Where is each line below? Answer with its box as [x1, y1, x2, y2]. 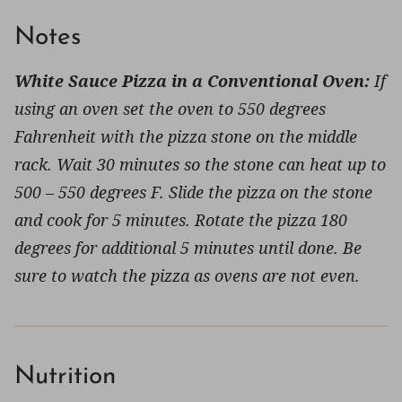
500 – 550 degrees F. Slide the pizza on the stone [14, 180, 372, 203]
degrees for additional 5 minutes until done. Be [14, 236, 362, 258]
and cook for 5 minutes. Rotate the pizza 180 [14, 208, 347, 231]
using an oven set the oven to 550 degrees [14, 97, 326, 119]
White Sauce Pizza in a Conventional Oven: [14, 69, 370, 92]
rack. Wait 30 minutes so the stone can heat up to [14, 153, 386, 175]
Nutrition [14, 363, 116, 389]
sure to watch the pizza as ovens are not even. [14, 264, 360, 286]
